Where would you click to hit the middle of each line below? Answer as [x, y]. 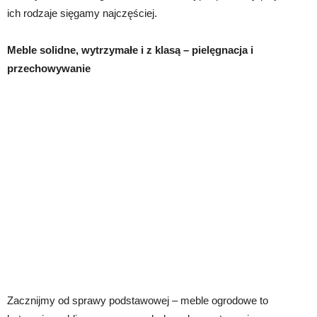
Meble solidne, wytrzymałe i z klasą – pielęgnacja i [130, 50]
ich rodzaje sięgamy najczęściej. [82, 13]
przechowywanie [49, 68]
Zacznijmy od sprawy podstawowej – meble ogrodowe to [138, 300]
